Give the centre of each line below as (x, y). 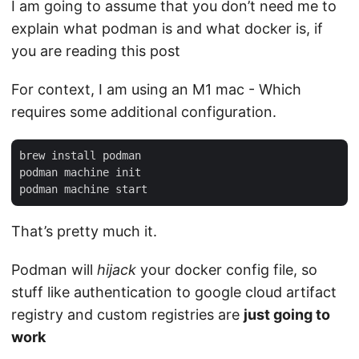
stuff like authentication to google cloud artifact (174, 292)
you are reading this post (96, 51)
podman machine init (80, 173)
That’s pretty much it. (84, 232)
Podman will (54, 270)
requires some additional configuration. (144, 112)
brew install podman (80, 156)
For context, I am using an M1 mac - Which (156, 90)
